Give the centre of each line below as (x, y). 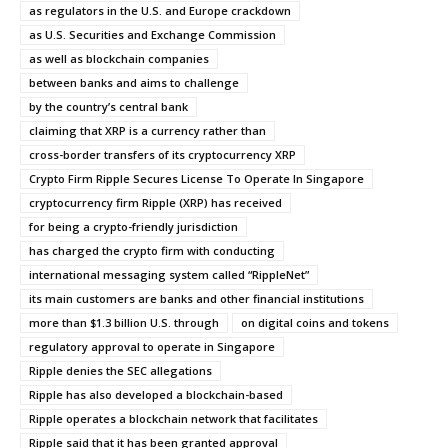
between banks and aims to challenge (134, 82)
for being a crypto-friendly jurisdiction (133, 226)
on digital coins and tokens (315, 322)
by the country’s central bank (108, 106)
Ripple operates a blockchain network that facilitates (173, 418)
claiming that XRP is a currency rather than (147, 130)
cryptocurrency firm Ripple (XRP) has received (155, 202)
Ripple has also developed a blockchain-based (156, 394)
